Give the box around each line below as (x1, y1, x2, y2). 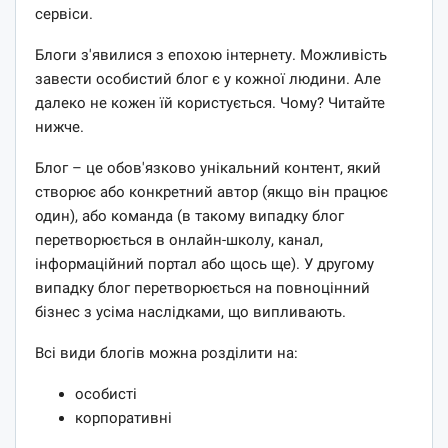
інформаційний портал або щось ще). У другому (35, 254, 374, 273)
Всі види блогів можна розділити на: (35, 343, 298, 362)
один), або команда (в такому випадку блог (35, 206, 344, 225)
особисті (75, 384, 137, 403)
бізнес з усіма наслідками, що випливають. (35, 302, 346, 321)
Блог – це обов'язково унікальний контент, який (35, 158, 381, 177)
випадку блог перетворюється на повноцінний (35, 278, 370, 297)
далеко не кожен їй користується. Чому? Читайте (35, 93, 385, 112)
